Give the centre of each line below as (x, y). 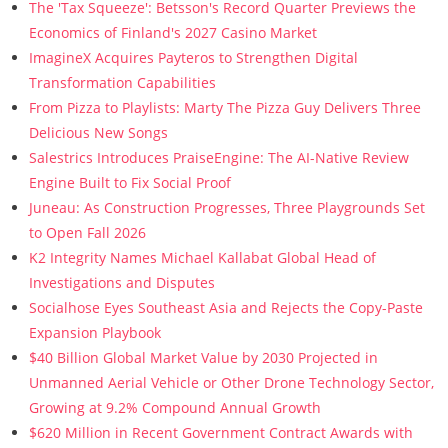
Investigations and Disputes (121, 282)
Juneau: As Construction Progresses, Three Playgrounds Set (226, 207)
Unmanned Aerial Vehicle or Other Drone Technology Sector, (231, 382)
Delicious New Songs (98, 132)
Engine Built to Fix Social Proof (129, 182)
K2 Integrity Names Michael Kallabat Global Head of (202, 257)
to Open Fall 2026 (87, 232)
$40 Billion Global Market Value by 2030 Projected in (203, 357)
